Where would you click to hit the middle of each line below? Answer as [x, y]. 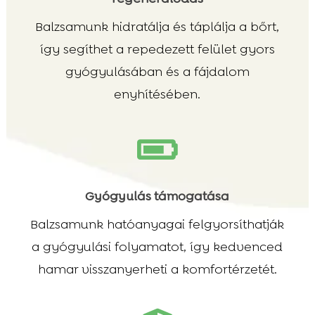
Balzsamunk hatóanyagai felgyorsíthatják [157, 225]
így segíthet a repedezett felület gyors [157, 49]
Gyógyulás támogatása [157, 197]
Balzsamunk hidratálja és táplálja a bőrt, [157, 26]
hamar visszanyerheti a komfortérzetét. [157, 270]
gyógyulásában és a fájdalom [157, 71]
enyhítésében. [157, 94]
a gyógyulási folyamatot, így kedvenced [157, 247]
